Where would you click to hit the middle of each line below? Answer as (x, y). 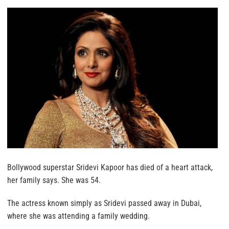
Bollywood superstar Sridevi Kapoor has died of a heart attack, (110, 167)
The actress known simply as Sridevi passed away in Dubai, (104, 203)
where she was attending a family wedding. (78, 216)
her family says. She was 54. (54, 180)
